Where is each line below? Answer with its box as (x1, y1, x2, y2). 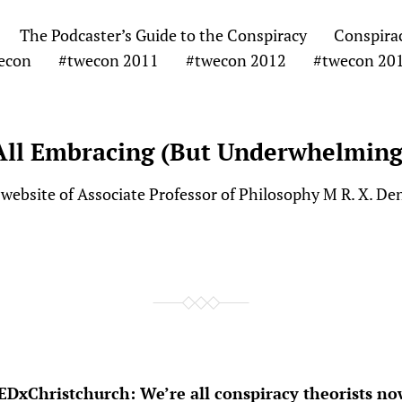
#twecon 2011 (57, 49, 159, 71)
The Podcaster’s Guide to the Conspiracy (19, 24, 307, 46)
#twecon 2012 (185, 49, 286, 71)
